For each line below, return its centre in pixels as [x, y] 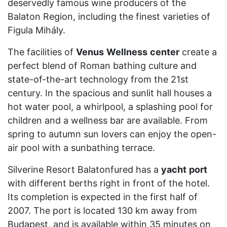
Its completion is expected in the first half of [103, 197]
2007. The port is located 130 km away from [102, 211]
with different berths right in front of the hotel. [109, 183]
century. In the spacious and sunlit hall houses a [110, 93]
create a [198, 52]
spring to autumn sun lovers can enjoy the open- [112, 134]
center [165, 52]
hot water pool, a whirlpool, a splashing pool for [110, 107]
